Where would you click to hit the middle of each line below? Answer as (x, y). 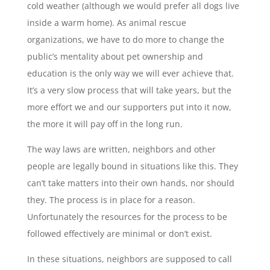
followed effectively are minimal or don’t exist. (119, 234)
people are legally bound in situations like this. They (132, 166)
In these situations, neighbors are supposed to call (129, 259)
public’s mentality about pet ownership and (115, 57)
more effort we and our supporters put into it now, (129, 107)
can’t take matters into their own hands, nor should (130, 183)
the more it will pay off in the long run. (105, 124)
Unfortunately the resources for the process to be (127, 217)
